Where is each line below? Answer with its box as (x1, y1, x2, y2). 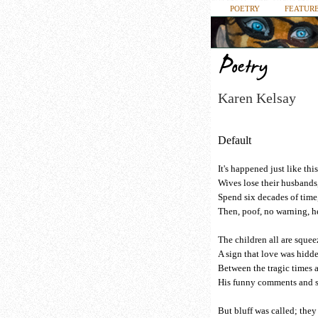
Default (218, 134, 251, 146)
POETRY (230, 4, 260, 13)
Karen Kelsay (218, 90, 296, 106)
